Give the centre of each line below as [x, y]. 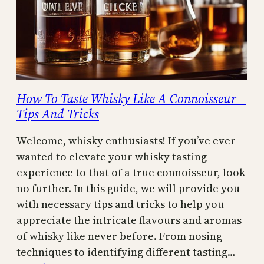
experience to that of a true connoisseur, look [131, 172]
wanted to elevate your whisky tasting [112, 156]
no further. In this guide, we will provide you [128, 188]
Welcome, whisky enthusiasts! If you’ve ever [126, 140]
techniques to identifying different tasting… [126, 252]
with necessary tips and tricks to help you [120, 204]
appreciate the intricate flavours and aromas [129, 220]
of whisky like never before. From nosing [119, 236]
